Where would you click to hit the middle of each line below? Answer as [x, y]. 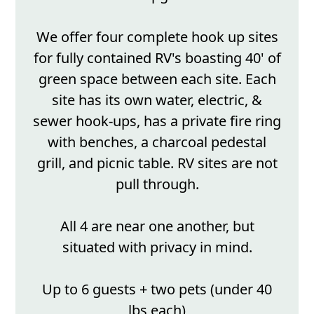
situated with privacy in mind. [157, 247]
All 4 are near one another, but [157, 226]
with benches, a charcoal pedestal [157, 142]
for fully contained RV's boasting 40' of [157, 57]
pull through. [157, 184]
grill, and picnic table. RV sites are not [157, 163]
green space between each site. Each [157, 78]
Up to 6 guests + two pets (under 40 [157, 289]
